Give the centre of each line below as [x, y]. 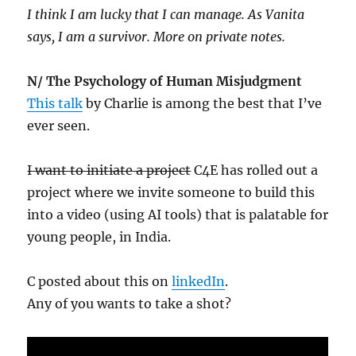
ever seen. [59, 126]
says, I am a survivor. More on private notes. [157, 37]
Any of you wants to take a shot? [130, 304]
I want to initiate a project [109, 170]
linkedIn [199, 281]
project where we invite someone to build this [171, 192]
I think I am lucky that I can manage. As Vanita [166, 14]
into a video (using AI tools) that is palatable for [178, 215]
